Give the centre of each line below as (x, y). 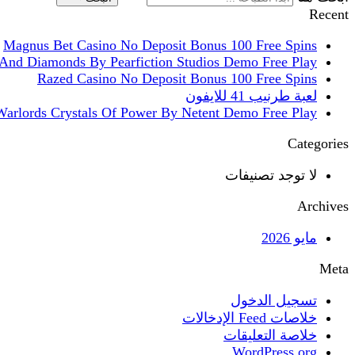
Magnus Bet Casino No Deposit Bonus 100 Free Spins (160, 46)
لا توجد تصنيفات (271, 176)
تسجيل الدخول (274, 301)
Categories (318, 144)
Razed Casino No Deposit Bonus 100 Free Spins (177, 79)
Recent (329, 15)
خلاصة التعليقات (270, 336)
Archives (323, 206)
